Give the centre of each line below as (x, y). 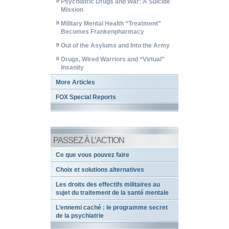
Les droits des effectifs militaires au (108, 185)
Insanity (72, 68)
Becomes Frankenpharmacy (102, 32)
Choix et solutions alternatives (100, 170)
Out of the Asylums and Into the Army (115, 46)
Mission (72, 10)
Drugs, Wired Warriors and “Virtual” (113, 60)
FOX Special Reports (86, 97)
